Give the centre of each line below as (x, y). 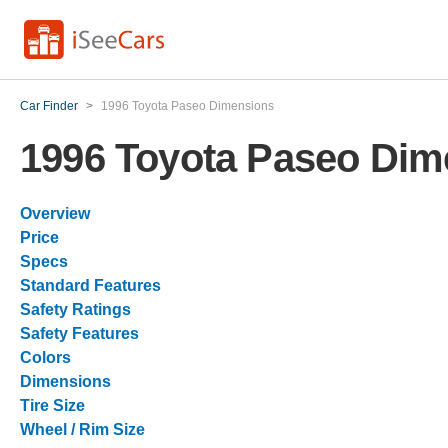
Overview (55, 213)
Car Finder (49, 106)
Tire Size (52, 405)
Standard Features (90, 285)
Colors (45, 357)
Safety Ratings (75, 309)
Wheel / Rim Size (82, 429)
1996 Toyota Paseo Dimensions (187, 106)
